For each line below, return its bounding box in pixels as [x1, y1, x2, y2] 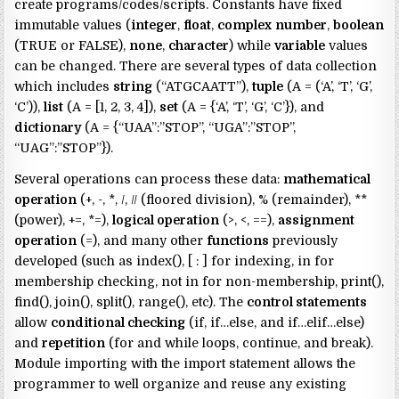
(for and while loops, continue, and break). [105, 336, 374, 351]
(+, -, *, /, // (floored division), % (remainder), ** [77, 192, 368, 208]
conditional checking [51, 315, 186, 330]
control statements [247, 295, 368, 310]
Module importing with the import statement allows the [14, 356, 356, 371]
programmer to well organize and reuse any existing [14, 377, 347, 392]
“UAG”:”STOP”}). [14, 141, 118, 156]
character [168, 38, 230, 53]
